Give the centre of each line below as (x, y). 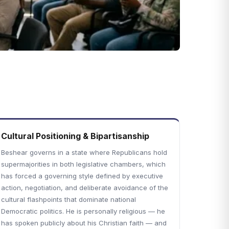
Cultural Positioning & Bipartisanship (75, 136)
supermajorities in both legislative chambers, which (84, 164)
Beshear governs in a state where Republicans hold (84, 152)
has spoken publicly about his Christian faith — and (84, 223)
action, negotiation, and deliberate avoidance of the (85, 188)
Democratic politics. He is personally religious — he (83, 211)
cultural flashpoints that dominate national (69, 199)
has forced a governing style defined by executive (82, 176)
